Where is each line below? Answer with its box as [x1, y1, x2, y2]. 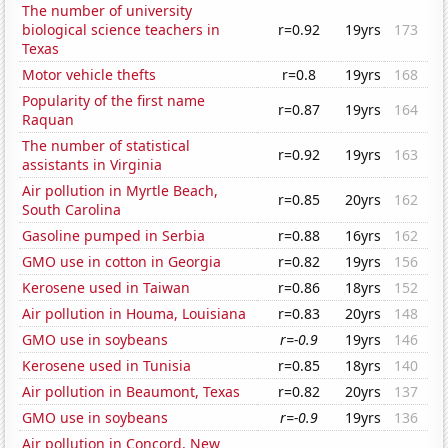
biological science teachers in [22, 20, 221, 40]
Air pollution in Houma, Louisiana [22, 304, 247, 324]
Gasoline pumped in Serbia [22, 226, 206, 246]
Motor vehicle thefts [22, 65, 157, 85]
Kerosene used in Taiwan [22, 278, 191, 298]
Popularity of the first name [22, 91, 206, 111]
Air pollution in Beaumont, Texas [22, 382, 241, 402]
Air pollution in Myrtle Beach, [22, 181, 219, 201]
